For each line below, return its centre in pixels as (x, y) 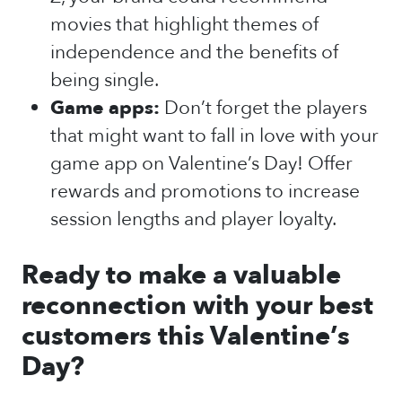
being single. (105, 80)
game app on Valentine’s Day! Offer (201, 164)
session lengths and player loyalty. (193, 219)
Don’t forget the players (266, 108)
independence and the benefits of (194, 52)
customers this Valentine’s (186, 336)
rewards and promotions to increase (205, 192)
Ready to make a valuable (181, 275)
